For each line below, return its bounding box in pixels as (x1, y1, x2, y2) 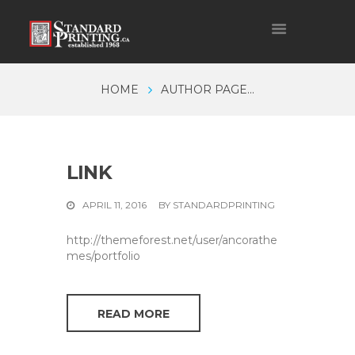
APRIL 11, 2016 (82, 198, 147, 211)
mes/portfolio (67, 248, 140, 263)
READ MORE (97, 307, 170, 322)
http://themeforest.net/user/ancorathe (67, 232, 277, 247)
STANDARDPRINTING (173, 198, 276, 211)
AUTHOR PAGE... (160, 82, 254, 97)
